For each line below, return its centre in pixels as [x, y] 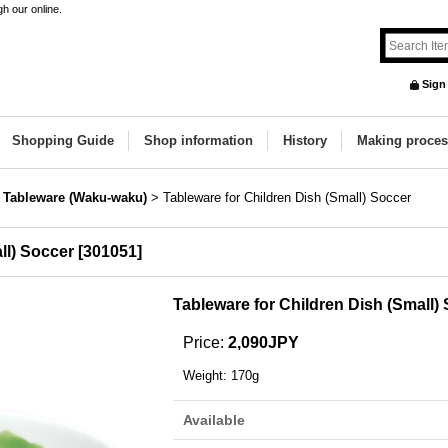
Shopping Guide [63, 140]
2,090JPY [263, 342]
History [305, 140]
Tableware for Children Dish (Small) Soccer [287, 197]
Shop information [198, 140]
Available [214, 420]
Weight [203, 375]
